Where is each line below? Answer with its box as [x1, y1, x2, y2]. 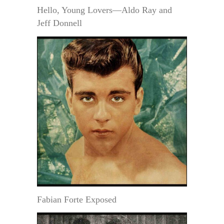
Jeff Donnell [37, 18, 82, 28]
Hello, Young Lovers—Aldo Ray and [37, 5, 172, 15]
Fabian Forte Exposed [37, 194, 116, 205]
